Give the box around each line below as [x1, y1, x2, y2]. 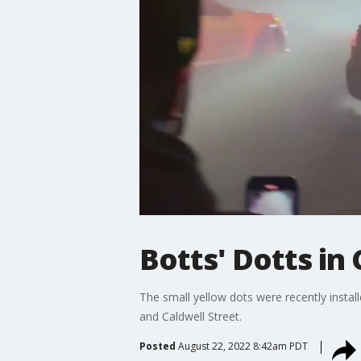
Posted [139, 338, 176, 353]
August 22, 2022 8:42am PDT [177, 338, 308, 353]
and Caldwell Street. [139, 308, 242, 324]
